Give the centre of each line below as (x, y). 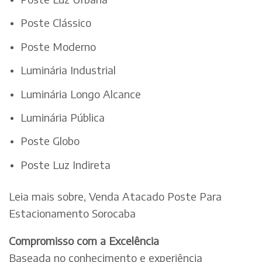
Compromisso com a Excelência (84, 241)
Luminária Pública (63, 117)
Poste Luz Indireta (65, 164)
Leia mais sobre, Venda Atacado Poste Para (115, 196)
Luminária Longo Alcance (81, 94)
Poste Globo (50, 141)
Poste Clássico (56, 23)
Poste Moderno (58, 46)
